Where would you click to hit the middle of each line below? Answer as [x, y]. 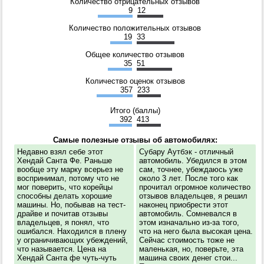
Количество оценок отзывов [135, 81]
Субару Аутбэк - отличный [186, 151]
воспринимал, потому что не [68, 178]
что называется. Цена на [62, 249]
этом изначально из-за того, [189, 222]
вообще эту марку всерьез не [70, 169]
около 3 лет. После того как [189, 178]
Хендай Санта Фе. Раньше [65, 160]
